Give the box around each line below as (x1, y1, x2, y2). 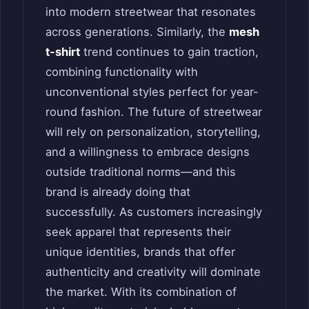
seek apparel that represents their (46, 224, 231, 239)
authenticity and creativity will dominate (46, 264, 261, 279)
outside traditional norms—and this (46, 164, 236, 179)
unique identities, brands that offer (46, 244, 235, 259)
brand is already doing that (46, 184, 190, 199)
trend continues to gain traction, (80, 44, 259, 59)
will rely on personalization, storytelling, (46, 124, 261, 139)
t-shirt (46, 44, 80, 59)
